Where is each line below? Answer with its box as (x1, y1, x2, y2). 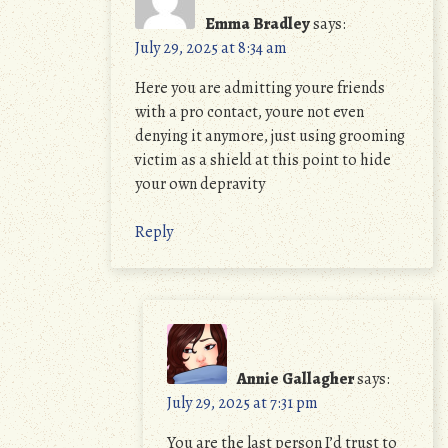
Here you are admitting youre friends (135, 77, 385, 99)
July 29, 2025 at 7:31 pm (167, 392, 318, 414)
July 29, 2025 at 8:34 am (135, 37, 287, 59)
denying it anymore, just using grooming (135, 125, 405, 147)
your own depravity (135, 173, 265, 195)
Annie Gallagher (237, 368, 354, 390)
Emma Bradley (205, 13, 310, 35)
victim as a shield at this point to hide (135, 149, 391, 171)
